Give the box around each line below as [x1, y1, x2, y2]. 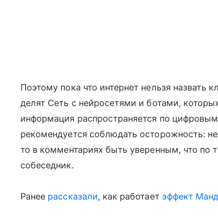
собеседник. [20, 160, 74, 170]
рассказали [48, 191, 98, 201]
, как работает [97, 191, 162, 201]
